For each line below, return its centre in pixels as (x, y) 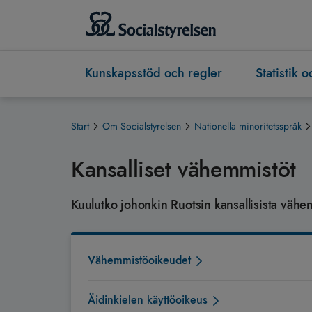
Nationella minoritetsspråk (248, 126)
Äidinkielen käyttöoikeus (148, 300)
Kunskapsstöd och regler (154, 73)
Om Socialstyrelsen (142, 126)
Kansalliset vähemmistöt (184, 170)
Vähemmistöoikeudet (139, 260)
